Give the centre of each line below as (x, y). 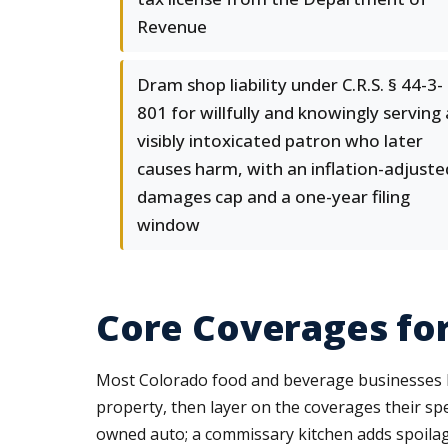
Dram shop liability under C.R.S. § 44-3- (290, 84)
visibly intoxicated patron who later (280, 140)
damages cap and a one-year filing (273, 196)
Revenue (172, 26)
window (168, 224)
